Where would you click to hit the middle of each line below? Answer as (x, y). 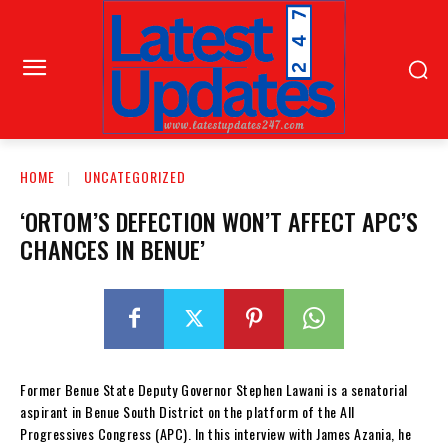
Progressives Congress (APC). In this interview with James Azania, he (215, 433)
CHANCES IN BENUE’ (112, 248)
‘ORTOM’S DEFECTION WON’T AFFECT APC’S (219, 220)
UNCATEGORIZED (135, 176)
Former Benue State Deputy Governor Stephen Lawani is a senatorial (214, 389)
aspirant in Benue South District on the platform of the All (187, 411)
